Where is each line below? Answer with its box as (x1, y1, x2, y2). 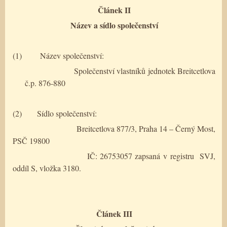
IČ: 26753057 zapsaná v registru (87, 150, 194, 161)
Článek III (96, 207, 132, 219)
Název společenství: (40, 50, 104, 61)
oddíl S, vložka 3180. (13, 162, 81, 173)
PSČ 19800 (13, 135, 50, 146)
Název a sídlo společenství (70, 19, 158, 31)
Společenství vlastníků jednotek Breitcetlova (73, 65, 216, 76)
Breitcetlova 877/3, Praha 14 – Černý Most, (76, 123, 216, 134)
